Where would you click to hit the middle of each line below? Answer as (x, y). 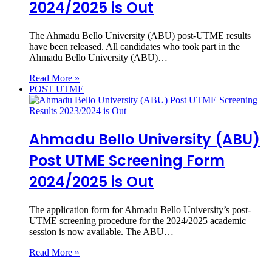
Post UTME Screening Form (127, 160)
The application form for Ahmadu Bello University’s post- (140, 209)
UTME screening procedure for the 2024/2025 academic (138, 220)
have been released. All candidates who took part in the (134, 46)
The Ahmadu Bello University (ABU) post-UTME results (140, 35)
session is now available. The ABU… (101, 231)
